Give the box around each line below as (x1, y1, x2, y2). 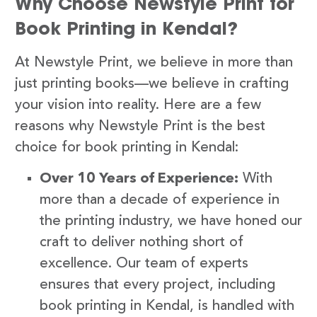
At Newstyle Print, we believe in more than (15, 55, 293, 70)
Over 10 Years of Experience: (40, 172, 238, 187)
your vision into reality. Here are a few (15, 98, 261, 113)
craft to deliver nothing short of (40, 236, 243, 250)
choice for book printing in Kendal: (15, 140, 238, 155)
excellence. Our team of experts (40, 257, 248, 272)
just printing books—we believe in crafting (15, 76, 289, 91)
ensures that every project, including (40, 278, 275, 293)
